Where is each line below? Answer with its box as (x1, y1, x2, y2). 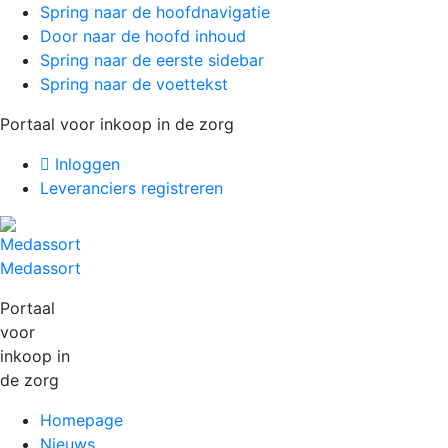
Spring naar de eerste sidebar (40, 50, 264, 70)
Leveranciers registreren (40, 178, 223, 198)
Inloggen (50, 154, 120, 174)
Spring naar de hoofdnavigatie (40, 2, 270, 22)
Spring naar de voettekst (40, 74, 228, 94)
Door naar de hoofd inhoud (40, 26, 246, 46)
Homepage (40, 410, 123, 430)
